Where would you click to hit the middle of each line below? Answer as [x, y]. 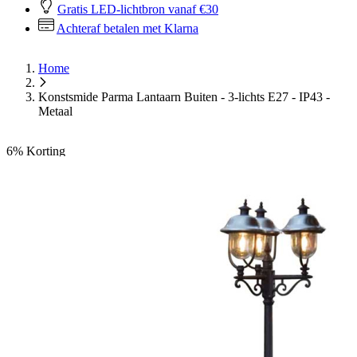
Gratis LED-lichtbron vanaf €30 [138, 9]
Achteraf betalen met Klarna [127, 28]
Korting [46, 151]
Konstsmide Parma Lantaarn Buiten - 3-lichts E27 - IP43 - [184, 97]
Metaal [55, 111]
